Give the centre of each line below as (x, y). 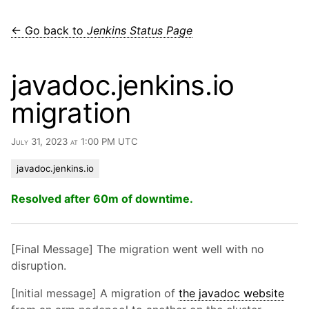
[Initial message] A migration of (95, 293)
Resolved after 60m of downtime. (102, 199)
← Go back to (49, 30)
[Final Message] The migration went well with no (138, 249)
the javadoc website (231, 293)
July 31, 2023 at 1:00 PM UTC (74, 141)
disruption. (39, 266)
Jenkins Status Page (140, 30)
